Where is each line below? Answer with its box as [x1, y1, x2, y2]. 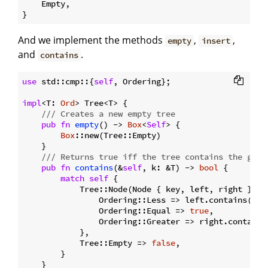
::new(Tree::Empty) [75, 130, 161, 141]
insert [201, 35, 230, 47]
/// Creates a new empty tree [41, 108, 175, 120]
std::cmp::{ [36, 76, 94, 87]
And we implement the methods [18, 33, 165, 47]
